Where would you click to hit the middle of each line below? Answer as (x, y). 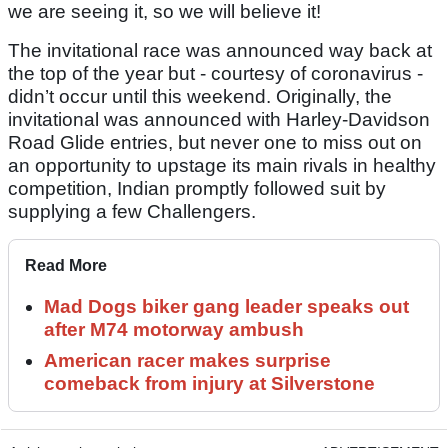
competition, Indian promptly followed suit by (197, 189)
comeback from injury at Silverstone (209, 384)
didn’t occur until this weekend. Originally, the (200, 97)
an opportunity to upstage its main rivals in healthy (222, 166)
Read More (66, 266)
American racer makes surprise (187, 361)
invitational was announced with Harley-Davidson (219, 120)
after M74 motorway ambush (174, 330)
